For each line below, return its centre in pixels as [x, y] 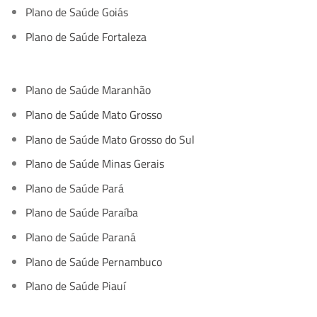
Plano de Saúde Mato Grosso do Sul [110, 139]
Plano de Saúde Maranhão [88, 90]
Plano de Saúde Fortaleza [86, 36]
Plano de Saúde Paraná [80, 237]
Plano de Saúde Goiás [76, 12]
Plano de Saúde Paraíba [81, 213]
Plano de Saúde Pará [74, 188]
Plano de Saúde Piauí [75, 286]
